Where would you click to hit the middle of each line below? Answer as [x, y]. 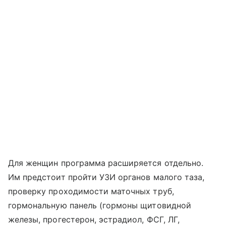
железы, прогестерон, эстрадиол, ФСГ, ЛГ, [94, 219]
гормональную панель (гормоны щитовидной [100, 205]
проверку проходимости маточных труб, [91, 191]
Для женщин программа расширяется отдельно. [106, 163]
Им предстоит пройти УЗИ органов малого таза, [106, 177]
